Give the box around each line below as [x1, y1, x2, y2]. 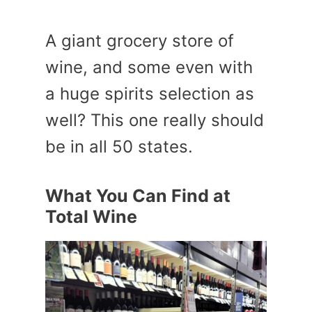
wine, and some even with [45, 57, 253, 77]
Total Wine [45, 206, 137, 227]
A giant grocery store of [45, 31, 234, 51]
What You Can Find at [45, 185, 231, 206]
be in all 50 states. [45, 136, 193, 157]
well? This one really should [45, 110, 264, 130]
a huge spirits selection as [45, 84, 254, 104]
